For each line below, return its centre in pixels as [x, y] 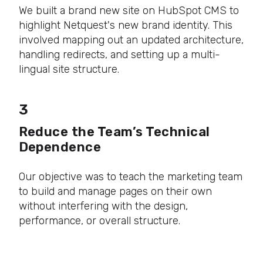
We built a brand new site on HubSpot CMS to [129, 10]
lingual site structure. [69, 69]
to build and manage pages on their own [115, 191]
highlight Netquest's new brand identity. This [125, 25]
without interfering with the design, [103, 206]
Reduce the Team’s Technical [114, 131]
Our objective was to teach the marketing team [130, 176]
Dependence [60, 147]
